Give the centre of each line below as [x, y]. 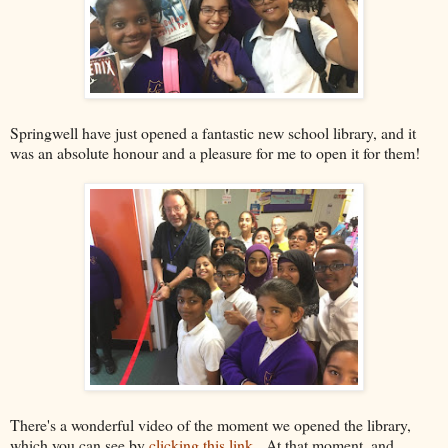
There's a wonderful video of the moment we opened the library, [210, 424]
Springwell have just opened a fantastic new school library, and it [213, 132]
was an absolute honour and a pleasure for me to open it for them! [215, 152]
